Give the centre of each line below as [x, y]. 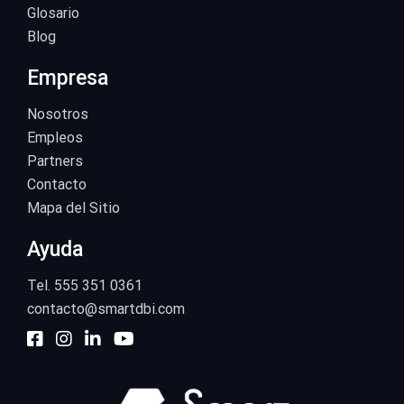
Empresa [68, 78]
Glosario [53, 14]
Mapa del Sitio [73, 208]
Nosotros [58, 115]
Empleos [55, 138]
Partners [55, 161]
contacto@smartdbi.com [106, 309]
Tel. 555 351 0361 [85, 286]
